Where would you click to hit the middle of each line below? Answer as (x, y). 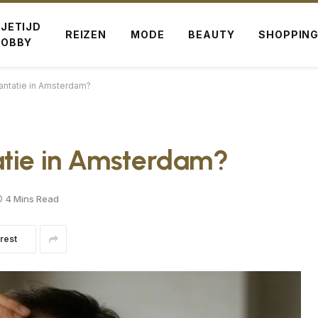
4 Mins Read (32, 198)
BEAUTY (212, 34)
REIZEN (86, 34)
